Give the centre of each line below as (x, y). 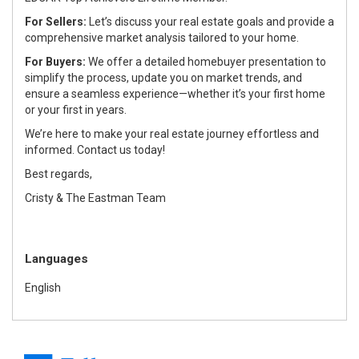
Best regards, (58, 173)
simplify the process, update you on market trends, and (163, 77)
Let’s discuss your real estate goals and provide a (210, 21)
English (43, 287)
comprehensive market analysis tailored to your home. (162, 37)
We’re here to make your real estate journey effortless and (172, 133)
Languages (56, 258)
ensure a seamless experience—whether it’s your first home (175, 93)
